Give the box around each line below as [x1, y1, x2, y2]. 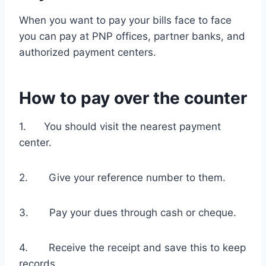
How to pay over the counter [19, 88, 247, 109]
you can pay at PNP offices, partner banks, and [19, 30, 245, 43]
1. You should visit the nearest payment [19, 121, 221, 133]
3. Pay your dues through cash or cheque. [19, 207, 236, 219]
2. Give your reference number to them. [19, 172, 226, 184]
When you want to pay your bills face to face [19, 14, 232, 27]
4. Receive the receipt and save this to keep [19, 242, 246, 254]
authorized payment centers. [19, 46, 156, 59]
